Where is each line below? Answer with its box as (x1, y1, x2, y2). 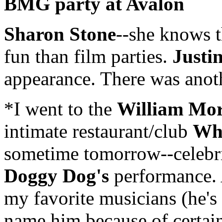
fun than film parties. (4, 46, 172, 67)
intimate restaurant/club (4, 120, 193, 142)
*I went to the (4, 98, 117, 120)
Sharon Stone (4, 23, 116, 45)
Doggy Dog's (4, 165, 109, 187)
